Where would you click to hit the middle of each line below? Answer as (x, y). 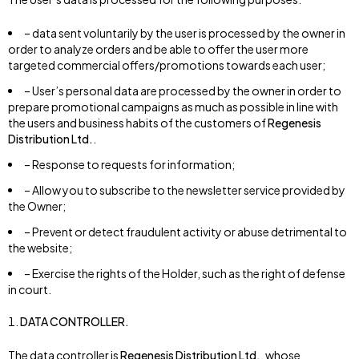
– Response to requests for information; (129, 164)
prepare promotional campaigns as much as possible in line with (173, 107)
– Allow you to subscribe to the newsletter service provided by (185, 190)
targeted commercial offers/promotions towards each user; (167, 65)
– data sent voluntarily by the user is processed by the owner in (185, 33)
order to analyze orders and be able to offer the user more (158, 49)
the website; (40, 248)
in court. (30, 289)
